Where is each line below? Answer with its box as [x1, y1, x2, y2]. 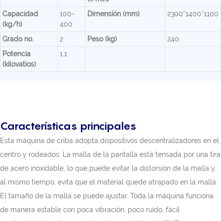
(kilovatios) [2, 60, 36, 69]
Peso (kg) [87, 35, 117, 43]
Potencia [2, 50, 31, 58]
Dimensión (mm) [87, 10, 140, 18]
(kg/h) [2, 20, 22, 29]
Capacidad [2, 10, 38, 18]
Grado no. [2, 35, 34, 43]
